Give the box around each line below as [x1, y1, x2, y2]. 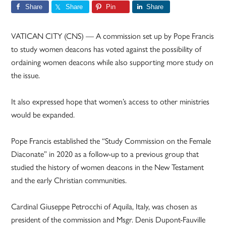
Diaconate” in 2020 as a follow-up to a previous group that [11, 148, 199, 160]
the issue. [11, 69, 40, 81]
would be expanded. [11, 108, 75, 121]
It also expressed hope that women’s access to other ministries [11, 95, 210, 107]
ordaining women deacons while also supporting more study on [11, 56, 214, 68]
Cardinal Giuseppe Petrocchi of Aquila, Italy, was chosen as [11, 200, 198, 212]
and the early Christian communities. [11, 174, 127, 186]
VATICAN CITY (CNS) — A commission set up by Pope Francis [11, 30, 214, 42]
